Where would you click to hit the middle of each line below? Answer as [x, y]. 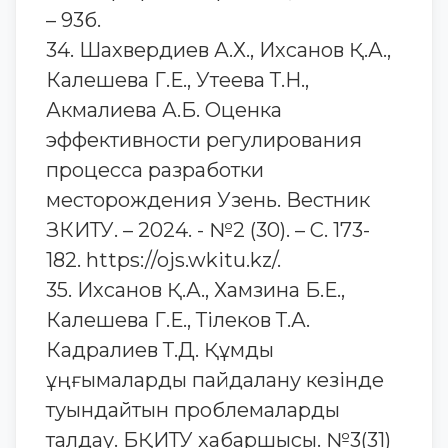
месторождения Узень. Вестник [208, 200]
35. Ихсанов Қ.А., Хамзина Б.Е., [195, 290]
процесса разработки [155, 170]
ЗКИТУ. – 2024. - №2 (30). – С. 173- [208, 230]
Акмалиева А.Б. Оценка [164, 110]
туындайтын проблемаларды [193, 410]
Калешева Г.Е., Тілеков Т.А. [178, 320]
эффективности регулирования [204, 140]
